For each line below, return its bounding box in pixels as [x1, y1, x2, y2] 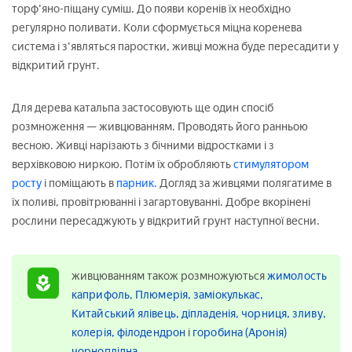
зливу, [292, 307, 326, 321]
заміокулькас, [193, 288, 264, 302]
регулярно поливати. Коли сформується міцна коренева [12, 21, 302, 35]
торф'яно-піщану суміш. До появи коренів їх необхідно [12, 2, 291, 16]
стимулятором [231, 158, 309, 172]
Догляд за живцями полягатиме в [159, 177, 332, 191]
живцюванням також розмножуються [71, 269, 267, 284]
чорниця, [241, 307, 293, 321]
